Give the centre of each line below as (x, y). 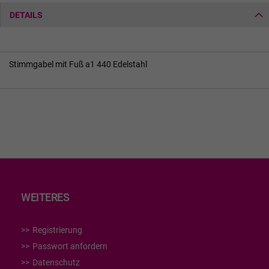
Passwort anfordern (70, 246)
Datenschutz (56, 262)
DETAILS (26, 15)
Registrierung (57, 230)
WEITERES (45, 197)
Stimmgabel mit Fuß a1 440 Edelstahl (78, 64)
